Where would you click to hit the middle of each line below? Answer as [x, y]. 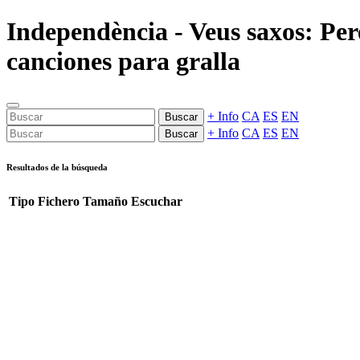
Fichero [59, 201]
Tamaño [105, 201]
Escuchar [157, 201]
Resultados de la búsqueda [57, 167]
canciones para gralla [123, 61]
